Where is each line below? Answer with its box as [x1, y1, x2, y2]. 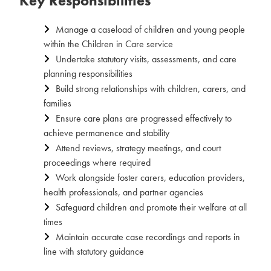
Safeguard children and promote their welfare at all [56, 201, 247, 214]
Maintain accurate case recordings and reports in [56, 230, 240, 243]
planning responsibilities [44, 67, 132, 80]
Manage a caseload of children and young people [56, 23, 245, 36]
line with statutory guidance [44, 245, 144, 258]
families [44, 97, 71, 109]
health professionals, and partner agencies [44, 186, 203, 198]
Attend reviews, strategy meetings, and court [56, 142, 221, 154]
